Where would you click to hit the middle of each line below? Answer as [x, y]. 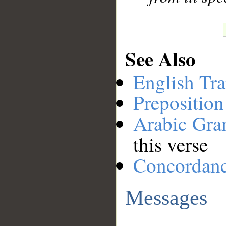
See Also [160, 58]
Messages [166, 197]
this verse [171, 145]
